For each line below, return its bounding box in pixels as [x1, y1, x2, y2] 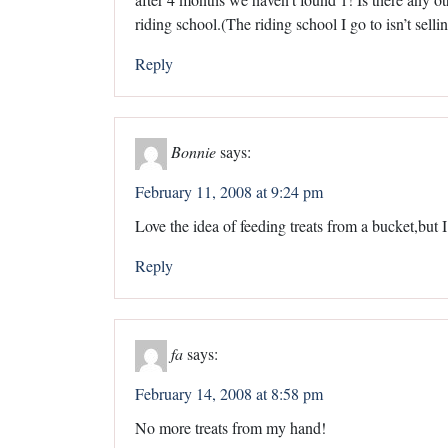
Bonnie [171, 140, 216, 162]
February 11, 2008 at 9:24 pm [135, 180, 323, 202]
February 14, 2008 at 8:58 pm [135, 382, 323, 404]
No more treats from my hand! [135, 416, 326, 438]
